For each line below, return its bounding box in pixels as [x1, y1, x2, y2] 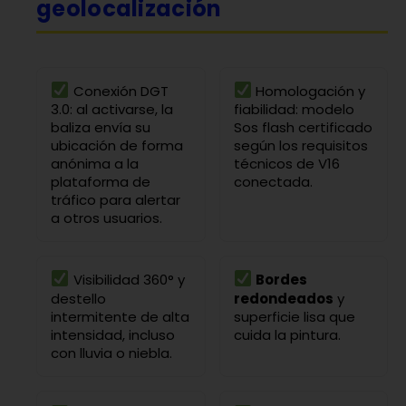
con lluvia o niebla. [51, 343, 172, 362]
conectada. [233, 172, 313, 192]
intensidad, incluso [51, 324, 175, 344]
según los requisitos [233, 136, 368, 156]
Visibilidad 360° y [69, 270, 185, 290]
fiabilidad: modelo [233, 100, 354, 120]
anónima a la [51, 154, 139, 174]
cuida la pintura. [233, 324, 341, 344]
